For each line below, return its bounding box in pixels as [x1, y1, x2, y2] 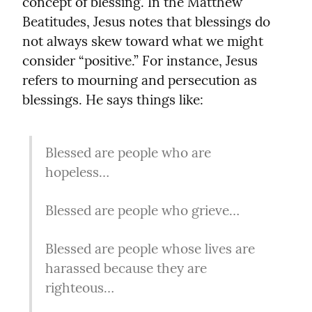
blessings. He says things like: [22, 91, 203, 109]
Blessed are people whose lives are [45, 240, 255, 258]
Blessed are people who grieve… [45, 201, 240, 219]
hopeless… [45, 163, 109, 180]
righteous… [45, 279, 114, 297]
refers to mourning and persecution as [22, 72, 257, 89]
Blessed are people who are [45, 143, 211, 161]
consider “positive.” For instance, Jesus [22, 52, 258, 70]
